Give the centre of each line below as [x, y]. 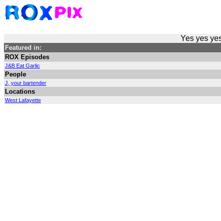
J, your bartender [26, 83]
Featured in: [23, 48]
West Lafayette [23, 100]
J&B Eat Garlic [22, 66]
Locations [20, 92]
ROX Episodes [27, 57]
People [16, 74]
